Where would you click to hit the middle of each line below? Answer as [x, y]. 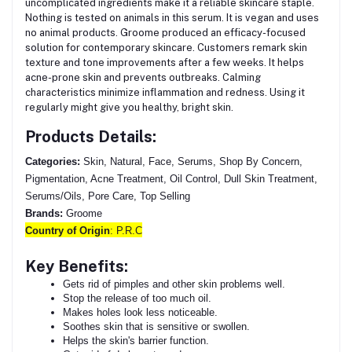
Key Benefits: [77, 266]
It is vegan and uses [271, 17]
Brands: [44, 213]
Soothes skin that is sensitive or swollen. [156, 326]
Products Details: [91, 136]
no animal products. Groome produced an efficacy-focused [165, 32]
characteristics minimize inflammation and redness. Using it [165, 92]
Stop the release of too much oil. [137, 298]
